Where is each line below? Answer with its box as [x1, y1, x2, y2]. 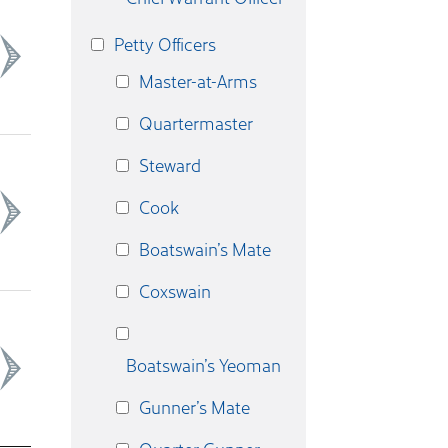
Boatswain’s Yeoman [126, 352, 281, 378]
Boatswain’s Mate [139, 236, 271, 262]
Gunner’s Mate [139, 394, 250, 420]
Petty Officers [114, 31, 216, 57]
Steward [139, 152, 201, 178]
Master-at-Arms [139, 68, 257, 94]
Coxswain [139, 278, 211, 304]
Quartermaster [139, 110, 253, 136]
